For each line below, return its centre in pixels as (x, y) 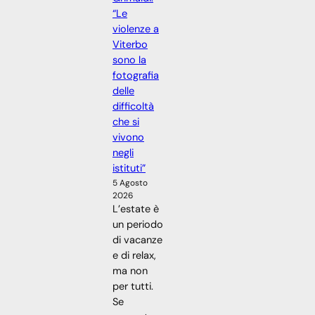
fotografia (136, 76)
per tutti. (133, 287)
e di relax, (134, 256)
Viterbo (130, 45)
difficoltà (133, 107)
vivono (128, 138)
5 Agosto (130, 183)
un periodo (138, 225)
